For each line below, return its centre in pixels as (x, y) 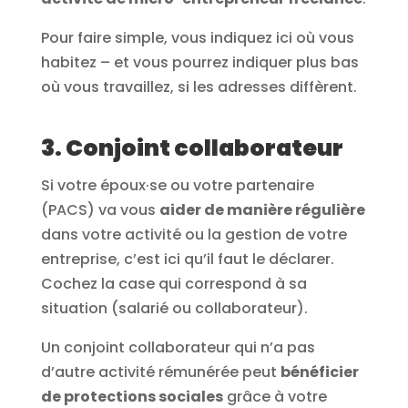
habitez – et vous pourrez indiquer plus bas (199, 62)
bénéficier (319, 372)
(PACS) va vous (100, 209)
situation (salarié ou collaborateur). (174, 308)
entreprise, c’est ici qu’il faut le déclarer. (187, 259)
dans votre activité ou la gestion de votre (194, 234)
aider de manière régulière (262, 209)
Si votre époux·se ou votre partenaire (177, 185)
